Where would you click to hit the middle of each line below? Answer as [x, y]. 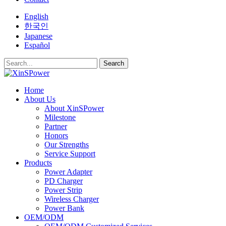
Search [114, 63]
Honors [56, 135]
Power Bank [64, 208]
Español [37, 45]
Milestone [60, 117]
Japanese [38, 36]
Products [38, 163]
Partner [56, 126]
